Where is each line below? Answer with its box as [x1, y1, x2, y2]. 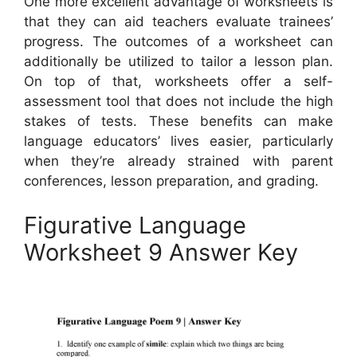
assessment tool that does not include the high [24, 93, 333, 110]
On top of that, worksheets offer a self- [24, 73, 333, 90]
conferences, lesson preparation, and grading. [24, 173, 319, 190]
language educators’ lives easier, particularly [24, 133, 333, 150]
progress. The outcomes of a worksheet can [24, 33, 333, 50]
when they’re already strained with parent [24, 153, 333, 170]
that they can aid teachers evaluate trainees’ [24, 14, 333, 30]
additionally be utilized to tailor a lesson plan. [24, 53, 333, 70]
